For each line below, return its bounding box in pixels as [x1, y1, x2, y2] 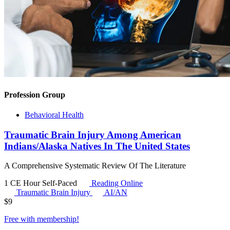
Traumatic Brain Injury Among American [4, 129, 181, 140]
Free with [4, 215, 37, 224]
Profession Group [4, 90, 65, 99]
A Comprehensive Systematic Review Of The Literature [4, 161, 186, 170]
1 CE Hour [4, 179, 42, 188]
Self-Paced [42, 179, 79, 188]
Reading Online [89, 179, 143, 188]
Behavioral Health [25, 110, 84, 119]
